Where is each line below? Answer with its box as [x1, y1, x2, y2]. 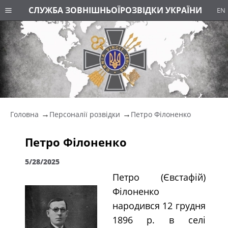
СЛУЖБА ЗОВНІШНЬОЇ [28, 5, 120, 16]
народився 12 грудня [112, 199, 206, 212]
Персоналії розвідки [49, 109, 120, 119]
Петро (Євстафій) [112, 170, 206, 183]
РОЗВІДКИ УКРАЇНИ [120, 5, 202, 16]
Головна [10, 109, 39, 119]
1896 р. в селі [112, 213, 206, 226]
